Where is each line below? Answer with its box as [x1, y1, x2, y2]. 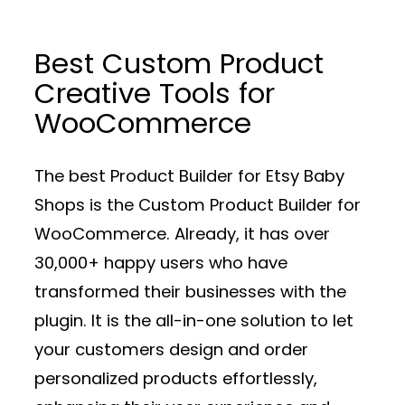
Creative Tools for [34, 74, 275, 114]
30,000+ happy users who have [34, 250, 287, 274]
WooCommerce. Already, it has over [34, 221, 330, 245]
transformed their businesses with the [34, 279, 346, 303]
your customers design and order [34, 337, 308, 361]
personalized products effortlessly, [34, 366, 317, 390]
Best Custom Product [34, 44, 324, 84]
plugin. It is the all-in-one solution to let [34, 308, 353, 332]
